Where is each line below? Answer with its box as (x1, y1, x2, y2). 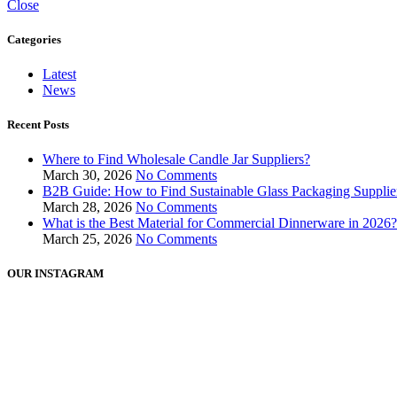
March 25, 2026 (43, 231, 132, 247)
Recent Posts (7, 118, 69, 132)
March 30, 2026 (43, 167, 132, 183)
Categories (7, 32, 61, 46)
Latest (43, 66, 76, 82)
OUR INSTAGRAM (7, 267, 104, 281)
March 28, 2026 (43, 199, 132, 215)
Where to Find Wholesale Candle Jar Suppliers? (43, 152, 310, 167)
